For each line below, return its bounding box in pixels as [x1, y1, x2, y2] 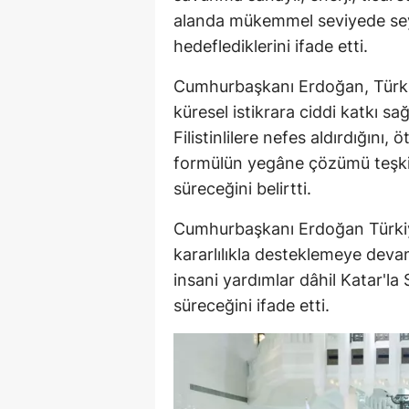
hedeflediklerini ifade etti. [173, 36, 368, 56]
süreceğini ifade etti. [173, 295, 330, 315]
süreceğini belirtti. [173, 178, 311, 198]
